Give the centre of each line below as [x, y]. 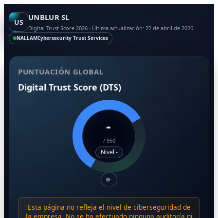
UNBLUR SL [49, 17]
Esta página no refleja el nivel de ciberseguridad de [109, 207]
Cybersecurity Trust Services [73, 38]
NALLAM [27, 38]
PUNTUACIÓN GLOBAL [61, 72]
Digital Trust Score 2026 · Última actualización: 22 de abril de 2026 [111, 28]
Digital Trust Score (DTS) [70, 87]
